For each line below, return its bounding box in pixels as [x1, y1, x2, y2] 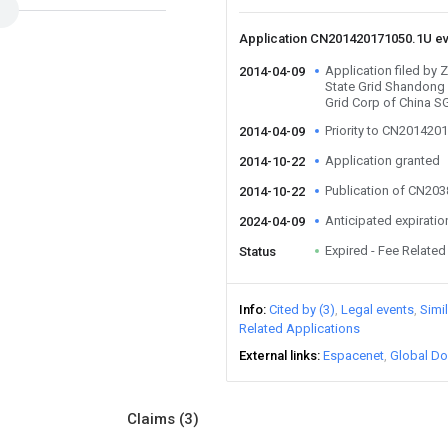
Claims [127, 410, 179, 428]
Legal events [341, 302, 414, 317]
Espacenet [323, 348, 384, 363]
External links [239, 348, 317, 363]
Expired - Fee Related [325, 243, 446, 258]
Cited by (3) [269, 302, 335, 317]
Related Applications [239, 321, 360, 336]
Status [239, 244, 276, 259]
